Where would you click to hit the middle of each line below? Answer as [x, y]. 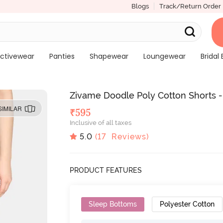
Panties [62, 56]
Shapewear [109, 56]
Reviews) [128, 136]
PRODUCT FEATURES [106, 170]
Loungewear [164, 56]
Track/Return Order [190, 6]
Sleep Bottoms [113, 204]
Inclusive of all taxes [101, 123]
